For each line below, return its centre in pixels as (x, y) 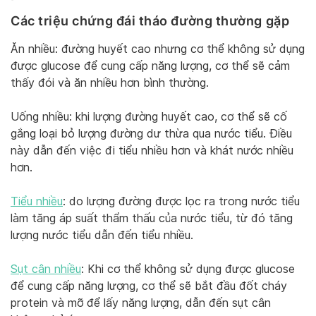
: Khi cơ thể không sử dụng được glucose (188, 269)
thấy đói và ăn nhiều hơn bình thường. (110, 83)
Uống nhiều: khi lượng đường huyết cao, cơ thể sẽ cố (149, 116)
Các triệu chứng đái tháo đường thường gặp (150, 20)
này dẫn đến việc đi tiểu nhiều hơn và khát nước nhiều (152, 150)
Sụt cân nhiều (46, 269)
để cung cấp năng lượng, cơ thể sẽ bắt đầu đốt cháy (149, 286)
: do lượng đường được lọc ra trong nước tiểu (181, 201)
